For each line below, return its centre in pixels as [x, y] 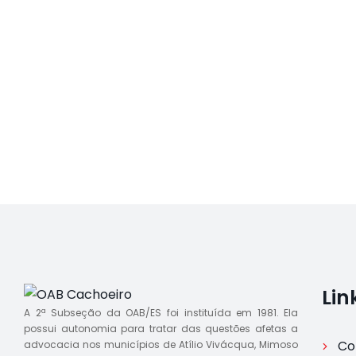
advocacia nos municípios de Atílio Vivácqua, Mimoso [161, 344]
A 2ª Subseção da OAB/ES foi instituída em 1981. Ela [161, 313]
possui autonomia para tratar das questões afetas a [161, 329]
